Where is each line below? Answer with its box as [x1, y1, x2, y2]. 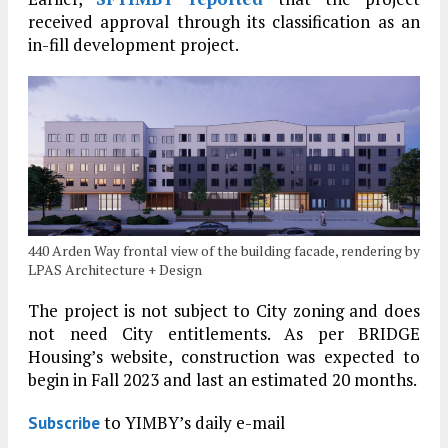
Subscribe [28, 412, 100, 435]
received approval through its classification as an [28, 9, 420, 33]
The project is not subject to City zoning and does [28, 299, 420, 323]
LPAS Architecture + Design [28, 260, 202, 280]
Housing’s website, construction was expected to [28, 345, 420, 369]
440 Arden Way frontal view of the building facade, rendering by [28, 241, 420, 261]
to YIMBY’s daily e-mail [100, 411, 285, 435]
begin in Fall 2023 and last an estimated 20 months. [28, 368, 417, 392]
